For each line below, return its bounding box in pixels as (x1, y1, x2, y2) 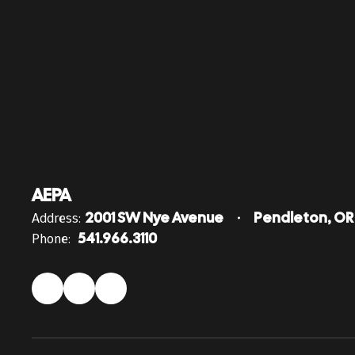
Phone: (32, 229, 71, 248)
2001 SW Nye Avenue (85, 208, 223, 227)
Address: (32, 208, 81, 227)
